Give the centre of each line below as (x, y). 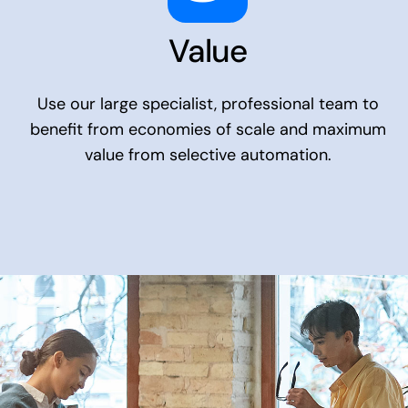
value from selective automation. (208, 155)
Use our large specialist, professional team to (208, 104)
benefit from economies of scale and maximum (208, 130)
